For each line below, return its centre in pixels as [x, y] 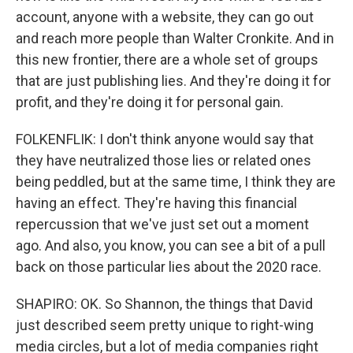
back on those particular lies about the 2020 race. [169, 267]
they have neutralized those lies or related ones [163, 160]
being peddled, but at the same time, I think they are [176, 182]
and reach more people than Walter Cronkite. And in [175, 38]
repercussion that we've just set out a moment [162, 224]
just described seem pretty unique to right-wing [165, 325]
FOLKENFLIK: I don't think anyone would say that [165, 139]
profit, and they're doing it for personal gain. [150, 102]
